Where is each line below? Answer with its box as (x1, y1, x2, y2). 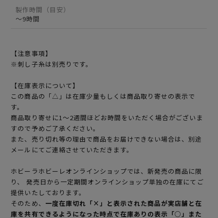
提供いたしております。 (11, 188, 86, 198)
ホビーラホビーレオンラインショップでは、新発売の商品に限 (11, 166, 202, 176)
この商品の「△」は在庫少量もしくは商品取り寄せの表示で (11, 91, 196, 101)
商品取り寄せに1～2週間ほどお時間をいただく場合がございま (11, 113, 203, 123)
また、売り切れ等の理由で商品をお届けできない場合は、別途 (11, 134, 202, 144)
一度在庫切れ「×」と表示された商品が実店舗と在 (45, 199, 202, 208)
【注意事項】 (11, 49, 52, 58)
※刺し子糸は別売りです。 (11, 59, 92, 69)
